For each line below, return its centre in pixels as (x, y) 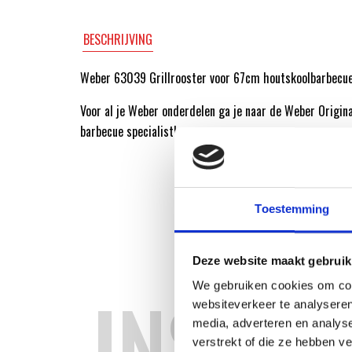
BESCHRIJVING (118, 40)
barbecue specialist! (128, 132)
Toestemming (292, 209)
